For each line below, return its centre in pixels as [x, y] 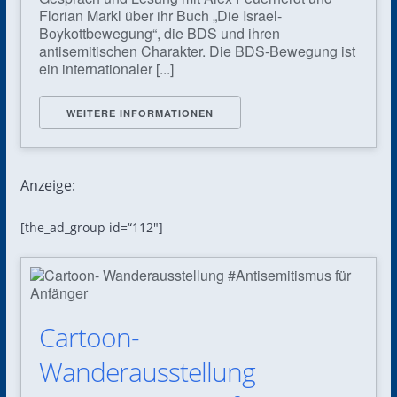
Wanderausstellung [147, 371]
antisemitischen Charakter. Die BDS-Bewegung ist [197, 51]
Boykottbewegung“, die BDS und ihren [159, 33]
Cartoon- [89, 337]
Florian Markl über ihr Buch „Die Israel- [160, 15]
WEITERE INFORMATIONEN [140, 113]
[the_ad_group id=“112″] [91, 227]
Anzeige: [47, 185]
